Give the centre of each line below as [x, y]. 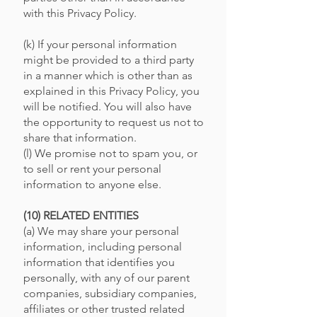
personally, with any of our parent [106, 278]
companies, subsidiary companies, [110, 293]
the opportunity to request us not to [114, 122]
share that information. [80, 138]
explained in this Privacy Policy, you [111, 91]
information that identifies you [99, 262]
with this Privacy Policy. [80, 13]
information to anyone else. [92, 184]
